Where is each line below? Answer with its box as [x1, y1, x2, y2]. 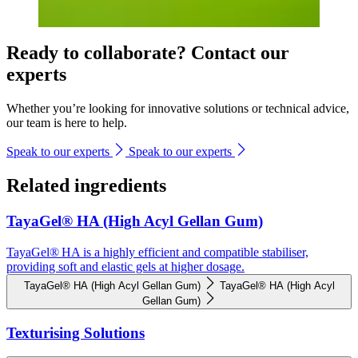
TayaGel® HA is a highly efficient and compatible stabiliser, [6, 245, 308, 259]
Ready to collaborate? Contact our [6, 42, 289, 64]
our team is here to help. [6, 116, 127, 130]
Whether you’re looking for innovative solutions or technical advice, [6, 101, 349, 116]
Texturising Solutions [6, 324, 145, 341]
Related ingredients [6, 175, 166, 197]
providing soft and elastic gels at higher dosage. [6, 259, 245, 273]
